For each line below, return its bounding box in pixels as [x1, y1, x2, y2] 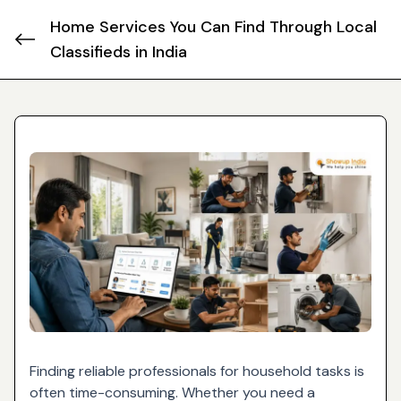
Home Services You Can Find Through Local [50, 16, 377, 38]
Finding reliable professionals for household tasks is [30, 361, 364, 380]
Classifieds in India [50, 41, 187, 63]
